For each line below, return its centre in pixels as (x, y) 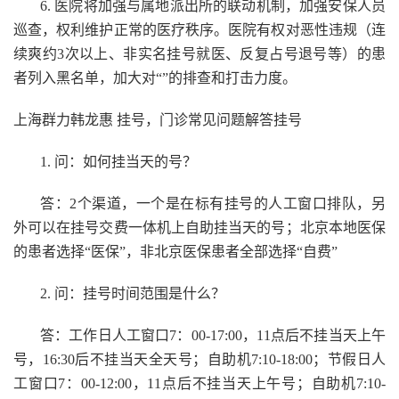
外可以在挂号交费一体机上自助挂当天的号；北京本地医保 (199, 228)
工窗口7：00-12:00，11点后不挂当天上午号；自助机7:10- (199, 383)
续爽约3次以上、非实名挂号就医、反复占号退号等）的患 (199, 54)
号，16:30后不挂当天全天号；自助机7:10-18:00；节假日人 (199, 359)
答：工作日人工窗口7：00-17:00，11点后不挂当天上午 (213, 335)
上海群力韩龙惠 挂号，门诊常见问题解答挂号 (158, 120)
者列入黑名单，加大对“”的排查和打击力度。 (155, 78)
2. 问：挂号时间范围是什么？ (133, 293)
